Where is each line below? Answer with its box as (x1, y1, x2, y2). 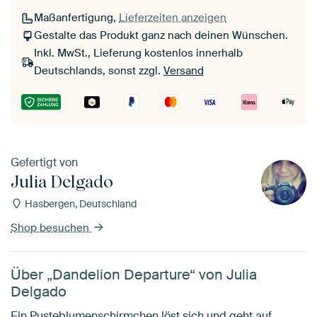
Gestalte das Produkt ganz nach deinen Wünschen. (34, 28, 288, 43)
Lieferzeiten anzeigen (119, 11, 226, 25)
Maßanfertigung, (34, 11, 119, 25)
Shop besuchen (11, 220, 92, 235)
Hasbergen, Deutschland (22, 197, 137, 210)
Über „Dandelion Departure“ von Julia (11, 265, 257, 284)
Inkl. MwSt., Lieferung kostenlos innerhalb (34, 46, 243, 61)
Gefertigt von (11, 154, 78, 170)
